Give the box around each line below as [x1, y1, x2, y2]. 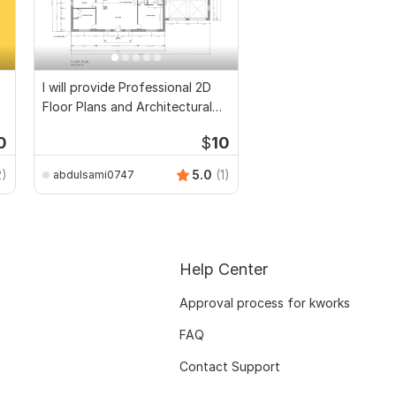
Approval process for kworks [179, 295, 350, 311]
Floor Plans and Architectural [42, 99, 212, 115]
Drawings [42, 118, 96, 134]
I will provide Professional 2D [42, 80, 211, 95]
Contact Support [179, 359, 280, 375]
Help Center [179, 260, 268, 279]
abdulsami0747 [53, 167, 134, 181]
